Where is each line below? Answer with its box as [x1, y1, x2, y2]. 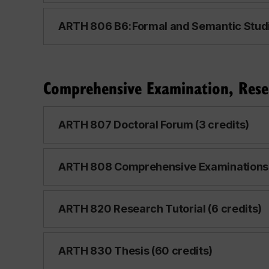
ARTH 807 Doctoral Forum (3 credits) [58, 118, 249, 131]
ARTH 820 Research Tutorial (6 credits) [58, 202, 262, 215]
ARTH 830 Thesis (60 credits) [58, 244, 213, 257]
